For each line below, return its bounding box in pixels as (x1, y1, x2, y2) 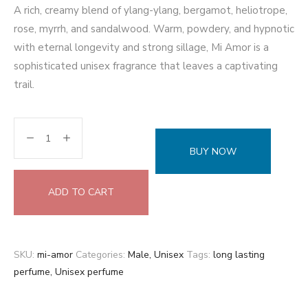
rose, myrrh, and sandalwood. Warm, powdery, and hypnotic (14, 22, 294, 36)
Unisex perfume (55, 265, 124, 278)
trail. (14, 78, 34, 91)
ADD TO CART (48, 186, 114, 199)
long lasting (213, 248, 265, 261)
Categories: (76, 248, 125, 261)
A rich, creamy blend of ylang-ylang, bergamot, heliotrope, (14, 3, 287, 17)
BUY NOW (190, 145, 236, 158)
